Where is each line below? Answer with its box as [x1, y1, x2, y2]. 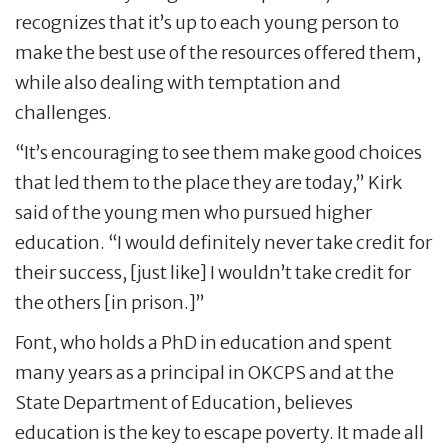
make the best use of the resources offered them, [15, 41, 421, 65]
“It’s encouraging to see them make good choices [15, 141, 422, 165]
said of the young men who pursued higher [15, 201, 372, 225]
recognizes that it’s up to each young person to [15, 11, 399, 35]
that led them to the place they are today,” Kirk [15, 171, 402, 195]
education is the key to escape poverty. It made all [15, 421, 424, 445]
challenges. [15, 101, 112, 125]
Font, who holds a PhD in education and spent [15, 331, 392, 355]
